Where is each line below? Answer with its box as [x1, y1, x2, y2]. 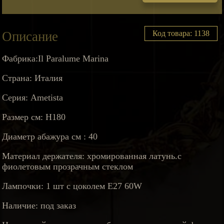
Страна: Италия [2, 73, 63, 83]
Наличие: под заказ [2, 200, 76, 211]
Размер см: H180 [2, 112, 66, 122]
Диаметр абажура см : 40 [2, 131, 98, 142]
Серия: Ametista [2, 92, 63, 103]
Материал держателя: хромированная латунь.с [2, 151, 182, 161]
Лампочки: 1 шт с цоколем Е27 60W [2, 181, 142, 191]
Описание [2, 29, 58, 44]
